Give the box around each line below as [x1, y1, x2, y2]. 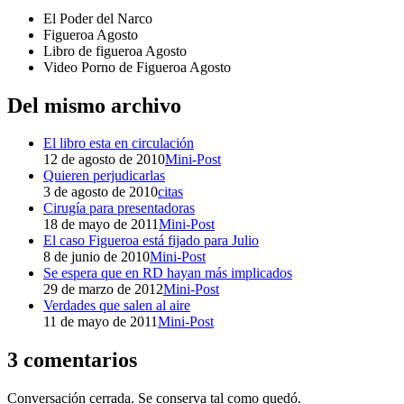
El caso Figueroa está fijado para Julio [43, 233, 259, 249]
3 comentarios [7, 348, 137, 372]
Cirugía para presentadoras [43, 200, 195, 216]
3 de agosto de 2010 [43, 184, 158, 200]
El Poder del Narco [43, 10, 152, 26]
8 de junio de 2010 [43, 249, 150, 265]
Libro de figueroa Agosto [43, 42, 187, 59]
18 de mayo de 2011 [43, 216, 159, 233]
